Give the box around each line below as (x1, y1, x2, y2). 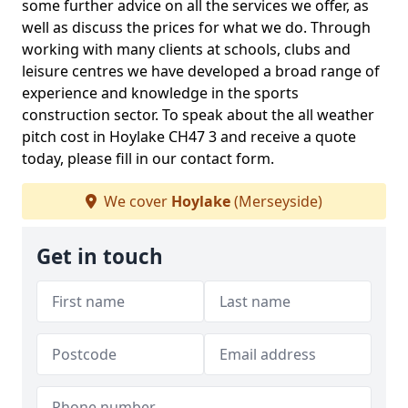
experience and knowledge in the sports (22, 83, 299, 103)
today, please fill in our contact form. (22, 148, 274, 168)
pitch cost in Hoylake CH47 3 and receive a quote (22, 127, 356, 147)
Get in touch (36, 242, 163, 270)
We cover (100, 191, 171, 211)
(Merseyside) (230, 191, 322, 211)
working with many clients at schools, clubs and (22, 39, 351, 59)
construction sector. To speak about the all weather (22, 105, 374, 125)
